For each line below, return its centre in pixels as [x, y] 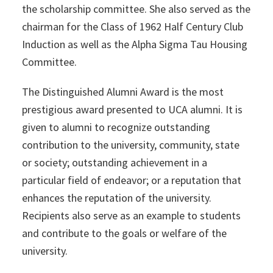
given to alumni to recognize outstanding [116, 127]
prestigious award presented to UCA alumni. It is [132, 109]
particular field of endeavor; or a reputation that [131, 180]
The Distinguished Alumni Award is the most [122, 92]
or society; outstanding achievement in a [114, 162]
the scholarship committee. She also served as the [136, 9]
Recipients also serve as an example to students [131, 215]
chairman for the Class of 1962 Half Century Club [132, 27]
